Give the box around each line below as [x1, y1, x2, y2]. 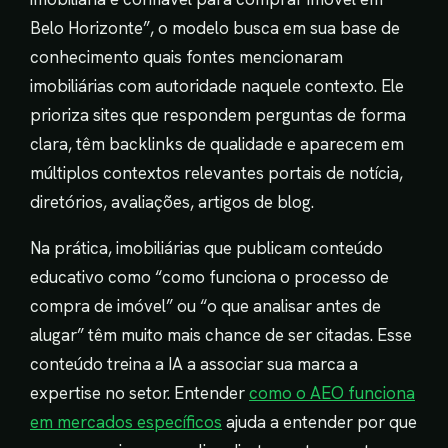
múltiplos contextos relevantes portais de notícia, [30, 162, 403, 185]
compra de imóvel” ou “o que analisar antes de [30, 295, 381, 318]
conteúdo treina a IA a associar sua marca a [30, 353, 358, 376]
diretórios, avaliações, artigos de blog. [30, 191, 314, 214]
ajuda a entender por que [222, 411, 417, 434]
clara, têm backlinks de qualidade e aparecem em [30, 133, 404, 156]
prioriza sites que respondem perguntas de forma [30, 104, 406, 127]
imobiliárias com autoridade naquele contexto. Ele [30, 75, 404, 98]
